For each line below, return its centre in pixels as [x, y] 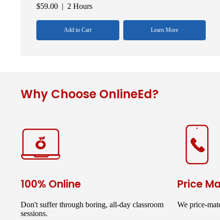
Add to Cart [78, 30]
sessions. [34, 213]
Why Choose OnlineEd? [90, 94]
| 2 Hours [75, 6]
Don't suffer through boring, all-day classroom [92, 204]
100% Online [51, 184]
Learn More [165, 30]
